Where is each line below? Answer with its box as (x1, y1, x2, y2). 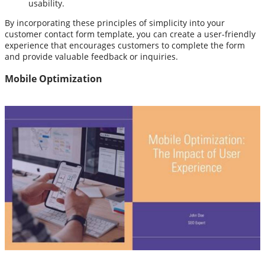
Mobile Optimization (5, 72, 102, 85)
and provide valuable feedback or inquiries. (5, 51, 178, 63)
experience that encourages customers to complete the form (5, 40, 245, 51)
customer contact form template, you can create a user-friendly (5, 28, 256, 40)
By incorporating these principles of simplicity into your (5, 17, 225, 29)
